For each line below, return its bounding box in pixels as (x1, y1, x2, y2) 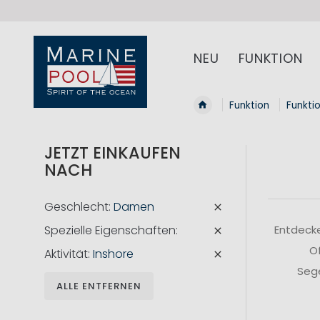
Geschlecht (44, 199, 109, 216)
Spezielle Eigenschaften (44, 222, 176, 239)
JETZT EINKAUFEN (44, 141, 181, 165)
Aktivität (44, 246, 88, 263)
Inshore (93, 246, 134, 263)
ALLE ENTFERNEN (56, 279, 141, 294)
